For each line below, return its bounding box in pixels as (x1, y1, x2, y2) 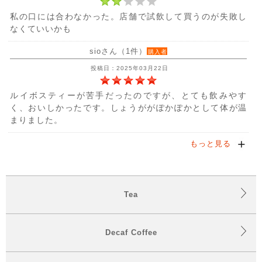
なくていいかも (10, 23, 72, 33)
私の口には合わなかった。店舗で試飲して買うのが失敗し (10, 11, 247, 21)
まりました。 (10, 115, 63, 125)
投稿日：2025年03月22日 (88, 64, 169, 71)
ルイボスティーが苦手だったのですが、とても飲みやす (10, 90, 247, 100)
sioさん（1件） (89, 46, 147, 56)
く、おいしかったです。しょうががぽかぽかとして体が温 (10, 102, 247, 112)
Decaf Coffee (105, 227, 157, 237)
